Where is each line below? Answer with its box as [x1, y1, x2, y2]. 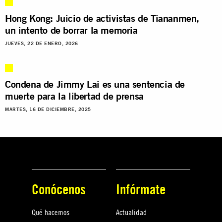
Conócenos [32, 180, 86, 197]
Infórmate [116, 180, 166, 197]
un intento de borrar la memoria [5, 23, 138, 36]
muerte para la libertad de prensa [5, 89, 144, 102]
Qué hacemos [32, 207, 70, 217]
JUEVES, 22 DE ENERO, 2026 [5, 40, 78, 46]
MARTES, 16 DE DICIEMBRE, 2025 [5, 106, 91, 112]
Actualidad [116, 207, 147, 217]
